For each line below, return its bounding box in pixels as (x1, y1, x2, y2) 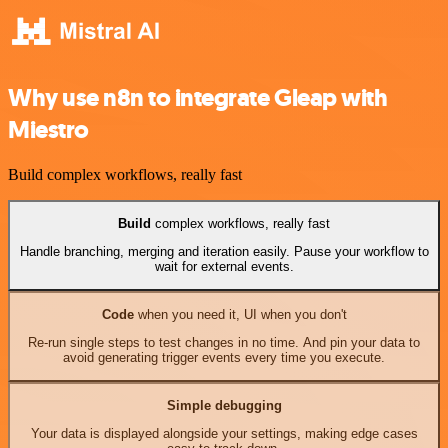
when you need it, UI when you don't (133, 306, 347, 322)
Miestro (8, 113, 89, 146)
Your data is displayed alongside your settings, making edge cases (30, 426, 418, 442)
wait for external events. (154, 259, 294, 275)
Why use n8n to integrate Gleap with (8, 81, 388, 114)
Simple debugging (166, 397, 282, 413)
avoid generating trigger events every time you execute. (63, 350, 385, 366)
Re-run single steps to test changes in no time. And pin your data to (28, 335, 420, 351)
